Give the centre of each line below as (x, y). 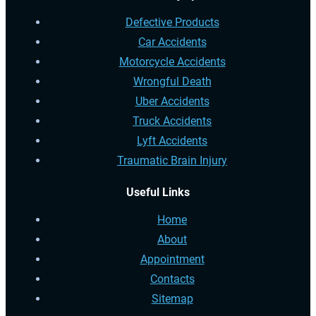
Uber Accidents (172, 101)
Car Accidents (172, 42)
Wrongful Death (172, 81)
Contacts (172, 279)
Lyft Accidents (172, 140)
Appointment (172, 259)
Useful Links (158, 192)
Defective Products (172, 22)
